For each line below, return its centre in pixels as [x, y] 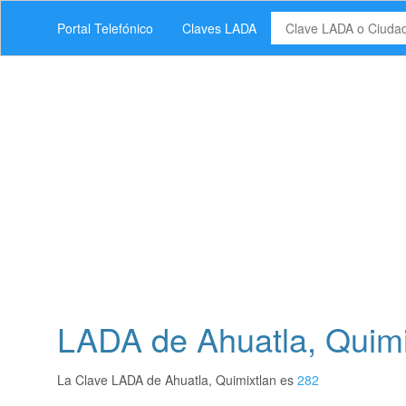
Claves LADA [219, 28]
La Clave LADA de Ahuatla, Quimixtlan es [177, 380]
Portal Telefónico [105, 28]
